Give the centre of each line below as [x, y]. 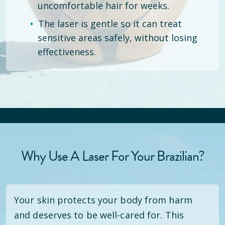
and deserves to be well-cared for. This [99, 215]
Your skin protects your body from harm [103, 200]
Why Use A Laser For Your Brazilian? [113, 156]
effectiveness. [67, 52]
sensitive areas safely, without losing [118, 38]
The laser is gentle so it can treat [110, 24]
